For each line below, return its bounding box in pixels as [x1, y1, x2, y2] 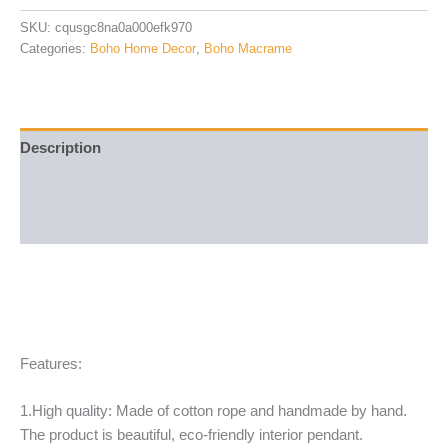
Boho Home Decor [90, 41, 196, 57]
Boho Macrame [204, 41, 292, 57]
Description [20, 139, 101, 156]
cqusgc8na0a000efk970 [55, 20, 192, 36]
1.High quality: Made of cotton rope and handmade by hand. [20, 403, 407, 420]
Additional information [20, 178, 177, 195]
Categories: [20, 41, 90, 57]
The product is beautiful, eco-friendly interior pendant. [20, 427, 363, 444]
